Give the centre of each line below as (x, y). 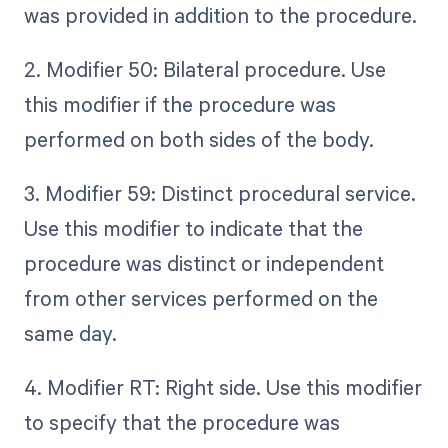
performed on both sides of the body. (198, 138)
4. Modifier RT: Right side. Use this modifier (222, 387)
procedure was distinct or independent (203, 263)
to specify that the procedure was (181, 422)
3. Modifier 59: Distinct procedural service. (219, 193)
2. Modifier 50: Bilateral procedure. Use (204, 68)
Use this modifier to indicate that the (193, 228)
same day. (70, 333)
